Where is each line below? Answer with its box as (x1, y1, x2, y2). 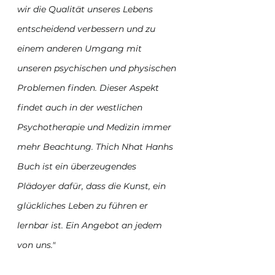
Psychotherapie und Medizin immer (17, 121, 174, 133)
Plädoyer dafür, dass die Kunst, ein (17, 180, 168, 192)
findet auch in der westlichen (17, 101, 145, 113)
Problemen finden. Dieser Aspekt (17, 82, 161, 93)
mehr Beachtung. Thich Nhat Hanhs (17, 141, 176, 152)
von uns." (17, 239, 55, 250)
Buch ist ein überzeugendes (17, 160, 139, 172)
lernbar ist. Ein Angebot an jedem (17, 219, 165, 231)
